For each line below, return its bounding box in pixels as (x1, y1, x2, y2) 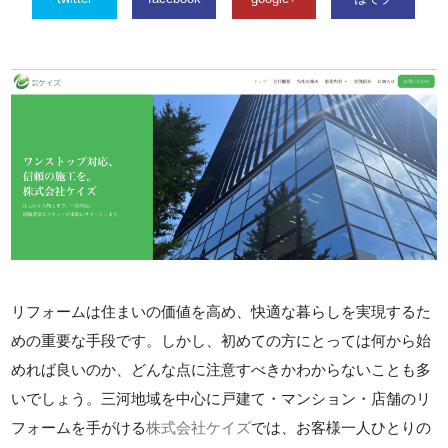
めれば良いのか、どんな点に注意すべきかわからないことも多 (11, 360, 432, 378)
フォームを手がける (11, 418, 147, 436)
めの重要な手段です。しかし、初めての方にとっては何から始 (11, 331, 432, 349)
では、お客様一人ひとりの (251, 418, 432, 436)
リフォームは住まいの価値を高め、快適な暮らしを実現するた (11, 302, 432, 320)
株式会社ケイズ (146, 418, 252, 436)
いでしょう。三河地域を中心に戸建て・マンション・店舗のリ (11, 389, 432, 407)
